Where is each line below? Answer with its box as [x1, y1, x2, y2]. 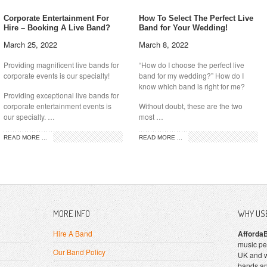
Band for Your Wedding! [138, 23, 228, 33]
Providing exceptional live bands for [3, 90, 119, 101]
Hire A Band [53, 228, 92, 239]
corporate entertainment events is [3, 101, 111, 111]
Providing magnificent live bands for [3, 60, 119, 70]
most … [138, 111, 163, 122]
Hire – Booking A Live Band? [3, 23, 110, 33]
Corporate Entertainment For [3, 14, 109, 23]
